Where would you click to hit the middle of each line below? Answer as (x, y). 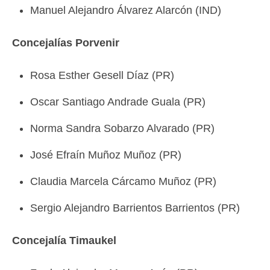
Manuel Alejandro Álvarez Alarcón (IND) (126, 10)
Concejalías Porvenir (66, 43)
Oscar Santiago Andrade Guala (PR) (118, 102)
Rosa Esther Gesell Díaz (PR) (102, 75)
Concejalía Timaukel (64, 240)
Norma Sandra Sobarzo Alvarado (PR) (122, 128)
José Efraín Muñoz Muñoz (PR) (106, 155)
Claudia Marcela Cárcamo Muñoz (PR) (123, 181)
